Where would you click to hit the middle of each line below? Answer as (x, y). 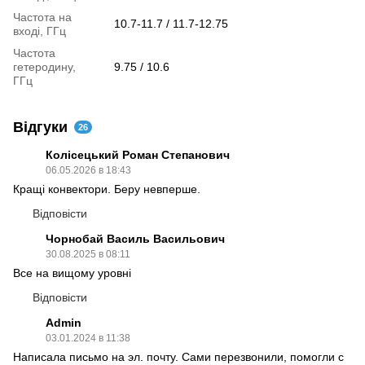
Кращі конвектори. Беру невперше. (107, 189)
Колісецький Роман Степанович (138, 155)
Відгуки (40, 128)
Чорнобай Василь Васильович (135, 239)
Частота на (42, 18)
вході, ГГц (40, 31)
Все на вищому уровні (72, 273)
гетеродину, (44, 67)
